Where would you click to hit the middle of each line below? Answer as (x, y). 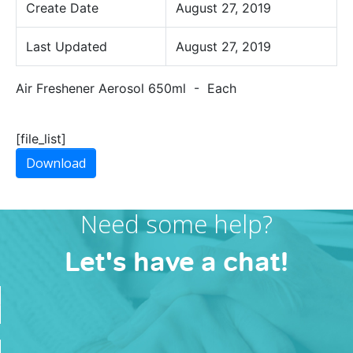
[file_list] (41, 139)
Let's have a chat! (176, 262)
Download (56, 163)
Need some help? (176, 224)
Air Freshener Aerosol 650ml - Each (126, 88)
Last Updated (67, 46)
